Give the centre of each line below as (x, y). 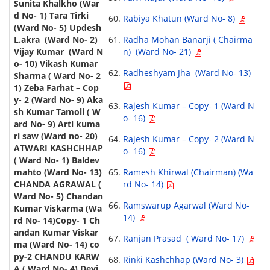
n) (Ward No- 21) (158, 52)
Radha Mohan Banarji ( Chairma (187, 40)
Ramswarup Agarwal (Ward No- (186, 206)
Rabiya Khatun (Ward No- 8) (180, 19)
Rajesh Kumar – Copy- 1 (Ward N (188, 106)
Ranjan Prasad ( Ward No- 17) (184, 239)
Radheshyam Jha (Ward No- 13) (187, 73)
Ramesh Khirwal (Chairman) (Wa (188, 172)
